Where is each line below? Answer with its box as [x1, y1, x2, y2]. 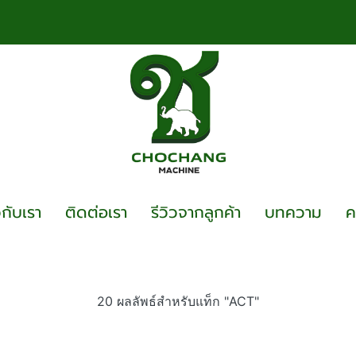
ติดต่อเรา [64, 200, 127, 224]
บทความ [264, 200, 322, 224]
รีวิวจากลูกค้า [150, 200, 241, 224]
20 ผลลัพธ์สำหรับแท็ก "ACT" [97, 293, 259, 309]
